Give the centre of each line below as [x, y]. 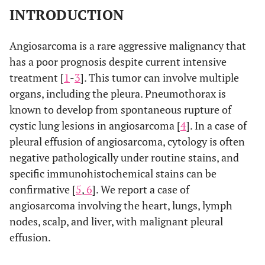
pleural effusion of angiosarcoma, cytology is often [127, 141]
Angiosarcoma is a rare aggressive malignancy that [128, 46]
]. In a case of [216, 125]
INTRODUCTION [67, 15]
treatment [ [37, 77]
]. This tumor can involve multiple [160, 77]
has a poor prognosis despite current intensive [118, 62]
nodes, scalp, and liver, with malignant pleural [116, 221]
